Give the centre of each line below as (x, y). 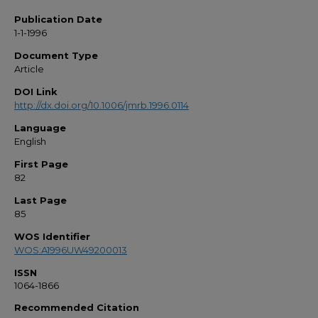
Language (40, 128)
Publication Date (58, 20)
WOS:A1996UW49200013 (71, 250)
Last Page (40, 201)
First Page (41, 164)
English (30, 142)
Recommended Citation (77, 308)
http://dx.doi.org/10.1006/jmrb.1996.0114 (102, 105)
